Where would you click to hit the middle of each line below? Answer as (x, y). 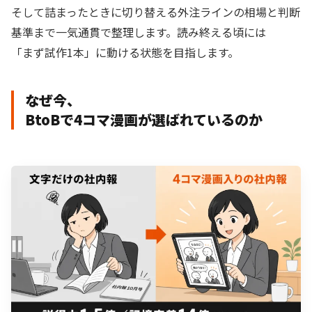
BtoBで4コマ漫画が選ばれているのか (144, 120)
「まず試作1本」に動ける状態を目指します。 (125, 53)
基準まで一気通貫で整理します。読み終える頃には (139, 32)
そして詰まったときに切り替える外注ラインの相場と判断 (156, 12)
